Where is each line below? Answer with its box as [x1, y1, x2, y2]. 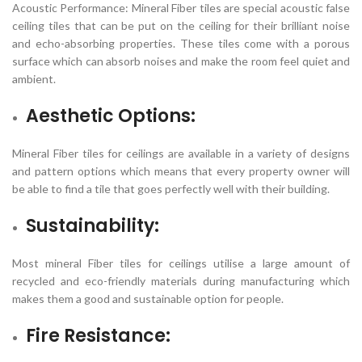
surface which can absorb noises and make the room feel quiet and [12, 54, 350, 68]
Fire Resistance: [26, 323, 170, 348]
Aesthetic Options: [26, 103, 196, 128]
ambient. [12, 72, 56, 86]
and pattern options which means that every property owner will [12, 164, 350, 178]
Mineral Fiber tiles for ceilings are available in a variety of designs [12, 146, 350, 160]
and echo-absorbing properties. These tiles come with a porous [12, 36, 350, 50]
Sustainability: [26, 213, 159, 238]
